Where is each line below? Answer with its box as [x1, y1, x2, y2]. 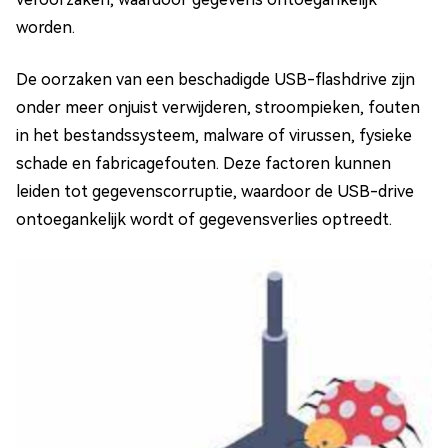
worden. [16, 18, 75, 38]
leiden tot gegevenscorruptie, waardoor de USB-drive [16, 182, 414, 202]
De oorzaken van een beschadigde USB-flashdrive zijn [16, 70, 415, 90]
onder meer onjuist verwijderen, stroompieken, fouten [16, 98, 420, 118]
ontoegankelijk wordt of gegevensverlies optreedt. [16, 210, 392, 230]
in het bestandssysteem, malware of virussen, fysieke [16, 126, 412, 146]
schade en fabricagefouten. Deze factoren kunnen [16, 154, 391, 174]
